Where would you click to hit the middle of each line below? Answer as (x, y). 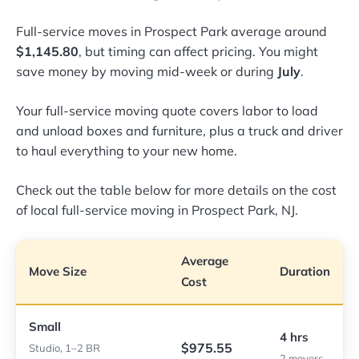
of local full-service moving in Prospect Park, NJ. (157, 210)
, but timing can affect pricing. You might (198, 52)
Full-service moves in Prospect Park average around (171, 32)
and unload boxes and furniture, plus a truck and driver (179, 131)
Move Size (58, 272)
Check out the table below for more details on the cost (176, 190)
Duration (305, 272)
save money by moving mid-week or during (147, 72)
